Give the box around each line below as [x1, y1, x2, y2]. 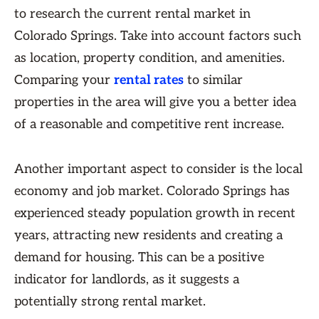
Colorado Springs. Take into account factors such [14, 28, 301, 43]
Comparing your [14, 73, 114, 88]
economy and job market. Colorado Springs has [14, 184, 290, 199]
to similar [184, 73, 243, 88]
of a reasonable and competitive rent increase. [14, 117, 284, 132]
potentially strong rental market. [14, 294, 206, 309]
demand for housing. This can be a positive [14, 250, 264, 265]
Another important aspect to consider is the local [14, 162, 303, 177]
